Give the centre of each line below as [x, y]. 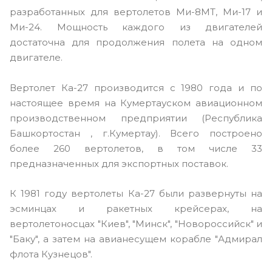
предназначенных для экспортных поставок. [119, 163]
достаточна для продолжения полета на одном [136, 42]
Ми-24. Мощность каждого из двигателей [136, 27]
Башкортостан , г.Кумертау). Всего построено [136, 133]
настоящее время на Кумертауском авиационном [136, 103]
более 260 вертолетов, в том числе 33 [136, 148]
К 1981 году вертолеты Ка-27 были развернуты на [136, 194]
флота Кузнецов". [51, 254]
